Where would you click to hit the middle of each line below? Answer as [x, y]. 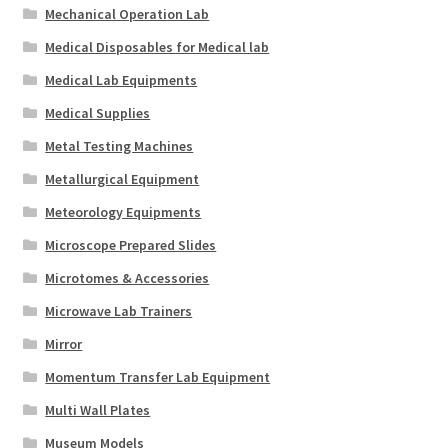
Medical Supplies [98, 112]
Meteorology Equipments [123, 211]
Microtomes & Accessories [127, 277]
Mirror [64, 343]
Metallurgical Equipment [122, 178]
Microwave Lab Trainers [119, 310]
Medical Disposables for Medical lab [157, 46]
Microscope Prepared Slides [131, 244]
